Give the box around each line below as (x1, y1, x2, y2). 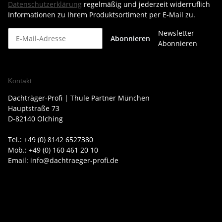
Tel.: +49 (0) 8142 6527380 (8, 134, 93, 144)
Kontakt (8, 76, 32, 85)
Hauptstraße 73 (8, 103, 59, 113)
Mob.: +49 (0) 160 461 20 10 (8, 145, 98, 155)
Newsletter (158, 28, 194, 38)
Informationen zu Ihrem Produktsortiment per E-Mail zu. (8, 9, 195, 19)
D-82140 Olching (8, 113, 63, 123)
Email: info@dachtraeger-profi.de (8, 155, 118, 165)
